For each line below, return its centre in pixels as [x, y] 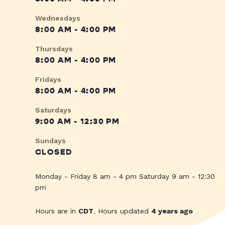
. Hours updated [122, 211]
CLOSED [54, 152]
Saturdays [53, 110]
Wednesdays [58, 18]
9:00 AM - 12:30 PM [78, 122]
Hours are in [57, 211]
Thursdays [54, 49]
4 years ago [172, 211]
